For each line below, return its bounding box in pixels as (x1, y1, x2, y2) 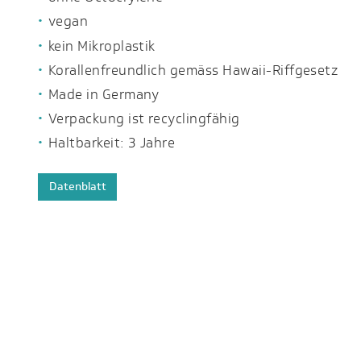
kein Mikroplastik (48, 35, 156, 56)
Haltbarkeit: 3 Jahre (48, 132, 176, 152)
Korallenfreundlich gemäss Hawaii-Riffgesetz (48, 60, 338, 80)
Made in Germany (48, 84, 160, 104)
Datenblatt (48, 177, 106, 195)
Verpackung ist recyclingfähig (48, 108, 240, 128)
